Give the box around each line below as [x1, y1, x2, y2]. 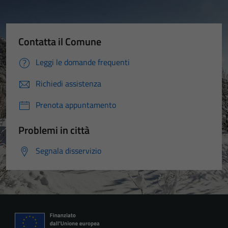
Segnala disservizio [36, 145, 101, 157]
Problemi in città [18, 122, 90, 138]
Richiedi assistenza [36, 77, 101, 90]
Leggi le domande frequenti [36, 56, 130, 68]
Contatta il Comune [18, 34, 101, 49]
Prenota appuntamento [36, 99, 116, 111]
